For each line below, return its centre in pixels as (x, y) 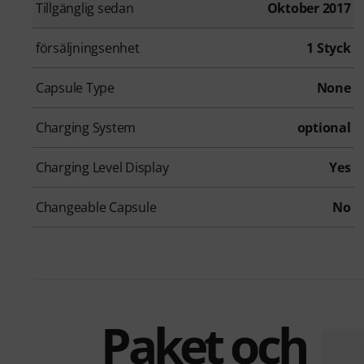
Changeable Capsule (96, 208)
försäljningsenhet (88, 48)
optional (324, 128)
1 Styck (329, 48)
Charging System (86, 128)
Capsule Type (75, 88)
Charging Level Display (102, 168)
